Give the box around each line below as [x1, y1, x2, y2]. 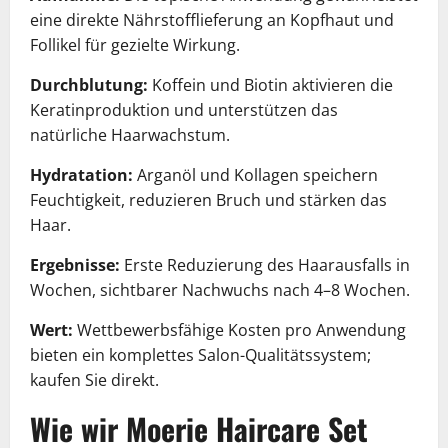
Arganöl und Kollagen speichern [133, 163, 378, 186]
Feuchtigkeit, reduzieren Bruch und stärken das [30, 188, 387, 211]
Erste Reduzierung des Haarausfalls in [120, 253, 410, 276]
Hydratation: [30, 163, 133, 186]
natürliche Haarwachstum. [30, 123, 230, 146]
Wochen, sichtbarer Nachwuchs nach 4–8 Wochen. [30, 278, 410, 301]
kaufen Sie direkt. [30, 368, 159, 391]
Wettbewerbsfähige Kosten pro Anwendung [73, 318, 406, 341]
